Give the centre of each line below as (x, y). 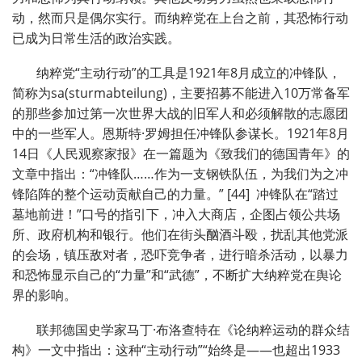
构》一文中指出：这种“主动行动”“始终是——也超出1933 (176, 350)
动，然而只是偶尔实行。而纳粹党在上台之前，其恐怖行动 (180, 18)
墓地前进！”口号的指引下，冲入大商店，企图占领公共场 (176, 215)
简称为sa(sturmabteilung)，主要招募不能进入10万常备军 (181, 93)
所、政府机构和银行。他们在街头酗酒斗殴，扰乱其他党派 (180, 235)
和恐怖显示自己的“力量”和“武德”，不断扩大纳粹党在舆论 (177, 275)
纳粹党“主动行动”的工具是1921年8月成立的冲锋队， (189, 73)
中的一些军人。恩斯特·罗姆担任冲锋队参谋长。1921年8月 (181, 134)
